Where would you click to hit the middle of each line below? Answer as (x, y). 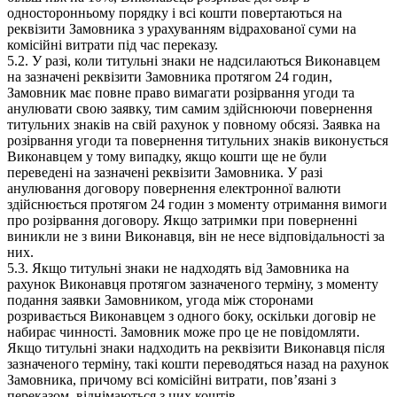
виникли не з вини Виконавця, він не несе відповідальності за (196, 236)
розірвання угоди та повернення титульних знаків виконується (198, 140)
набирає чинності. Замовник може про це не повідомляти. (183, 331)
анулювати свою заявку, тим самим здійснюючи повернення (190, 108)
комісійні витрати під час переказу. (113, 44)
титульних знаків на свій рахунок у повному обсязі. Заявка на (194, 124)
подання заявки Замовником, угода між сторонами (160, 300)
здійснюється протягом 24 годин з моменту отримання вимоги (197, 204)
